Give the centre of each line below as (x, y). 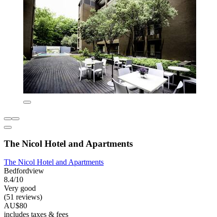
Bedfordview (24, 171)
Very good (20, 188)
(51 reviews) (23, 197)
